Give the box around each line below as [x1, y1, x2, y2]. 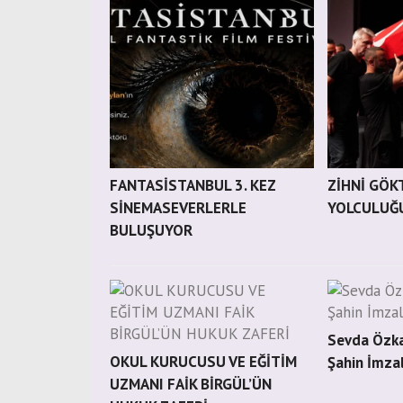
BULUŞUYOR [110, 220, 193, 240]
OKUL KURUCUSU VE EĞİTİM [110, 352, 297, 372]
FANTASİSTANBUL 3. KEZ [110, 175, 276, 195]
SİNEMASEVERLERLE [110, 198, 246, 218]
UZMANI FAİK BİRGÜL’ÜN [110, 374, 272, 394]
